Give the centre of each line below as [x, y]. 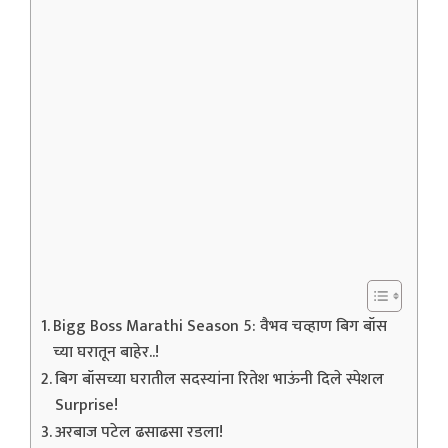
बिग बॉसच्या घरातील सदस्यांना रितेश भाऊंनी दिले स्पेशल [220, 379]
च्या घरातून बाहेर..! [106, 352]
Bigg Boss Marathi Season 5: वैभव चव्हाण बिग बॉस [220, 326]
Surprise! [87, 405]
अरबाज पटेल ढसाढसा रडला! [139, 432]
